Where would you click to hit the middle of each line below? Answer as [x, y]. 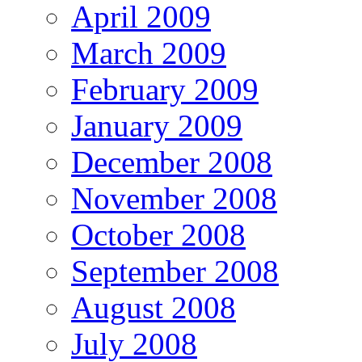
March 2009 [149, 53]
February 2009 [165, 89]
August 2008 [154, 307]
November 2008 [174, 198]
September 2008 [175, 271]
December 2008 [172, 162]
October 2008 [158, 234]
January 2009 [157, 125]
